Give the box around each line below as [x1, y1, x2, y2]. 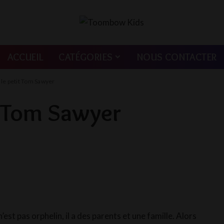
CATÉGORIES [58, 51, 113, 63]
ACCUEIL [7, 51, 44, 63]
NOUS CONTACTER [136, 51, 217, 63]
